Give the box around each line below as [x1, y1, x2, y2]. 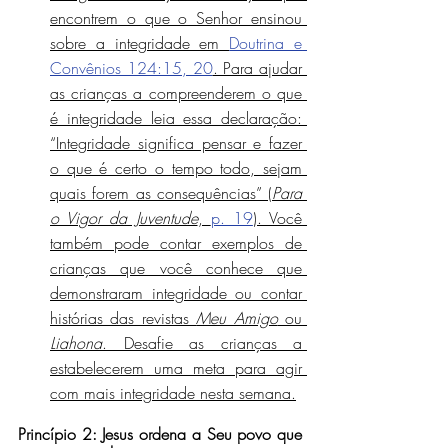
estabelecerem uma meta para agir [50, 356, 302, 379]
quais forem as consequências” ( [50, 181, 272, 204]
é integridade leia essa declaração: [50, 106, 302, 129]
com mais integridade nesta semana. [50, 381, 296, 404]
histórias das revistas [50, 306, 197, 329]
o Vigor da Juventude [50, 206, 198, 229]
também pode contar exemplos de [50, 231, 302, 254]
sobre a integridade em [50, 31, 230, 54]
